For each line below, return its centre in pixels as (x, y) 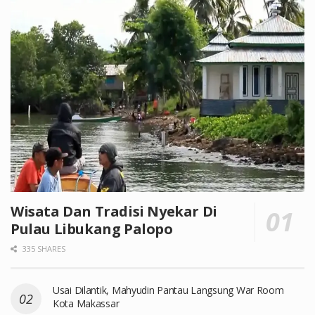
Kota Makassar (86, 303)
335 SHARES (43, 248)
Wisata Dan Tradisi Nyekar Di (114, 211)
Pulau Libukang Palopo (92, 229)
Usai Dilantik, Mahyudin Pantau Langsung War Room (168, 290)
